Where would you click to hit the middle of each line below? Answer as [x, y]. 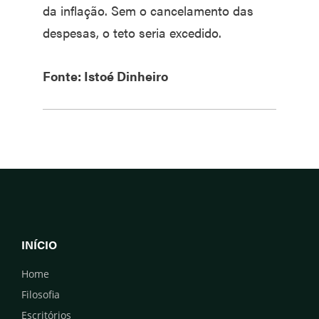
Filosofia [41, 295]
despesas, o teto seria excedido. [132, 33]
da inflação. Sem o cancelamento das [148, 11]
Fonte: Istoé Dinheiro [105, 76]
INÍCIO [39, 245]
